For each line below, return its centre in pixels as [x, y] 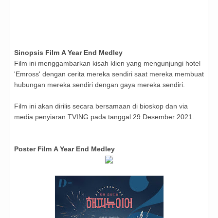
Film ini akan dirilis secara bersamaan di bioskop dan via [101, 106]
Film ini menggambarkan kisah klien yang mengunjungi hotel [107, 64]
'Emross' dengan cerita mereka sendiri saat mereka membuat [109, 74]
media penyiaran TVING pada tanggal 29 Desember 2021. [104, 117]
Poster [26, 149]
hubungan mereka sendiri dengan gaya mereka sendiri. [100, 85]
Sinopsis [30, 53]
